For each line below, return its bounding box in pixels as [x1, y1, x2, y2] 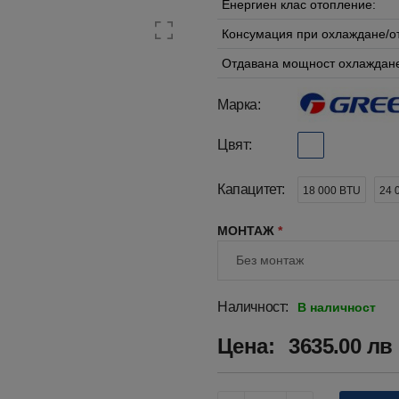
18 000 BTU [303, 184, 361, 197]
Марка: [217, 97, 261, 112]
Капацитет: [217, 182, 285, 197]
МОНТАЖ [217, 224, 278, 238]
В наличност [297, 300, 376, 314]
